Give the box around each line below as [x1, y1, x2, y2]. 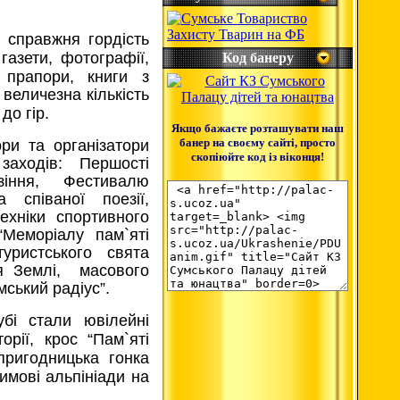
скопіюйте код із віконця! [191, 150, 324, 163]
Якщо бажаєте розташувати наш [171, 121, 344, 135]
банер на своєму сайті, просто [179, 136, 336, 149]
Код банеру [221, 50, 294, 65]
